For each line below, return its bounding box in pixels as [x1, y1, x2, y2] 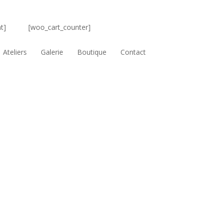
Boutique [77, 47, 107, 57]
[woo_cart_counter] [28, 22, 91, 32]
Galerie [41, 47, 64, 57]
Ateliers [3, 47, 27, 57]
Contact [120, 47, 146, 57]
